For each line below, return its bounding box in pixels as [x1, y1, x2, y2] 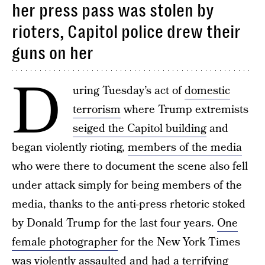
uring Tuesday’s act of [73, 83, 185, 99]
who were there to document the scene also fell [12, 159, 248, 174]
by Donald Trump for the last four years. [12, 215, 217, 231]
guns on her [12, 43, 93, 63]
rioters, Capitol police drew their [12, 22, 241, 42]
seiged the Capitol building [73, 121, 206, 137]
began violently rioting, [12, 140, 128, 156]
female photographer [12, 234, 118, 250]
